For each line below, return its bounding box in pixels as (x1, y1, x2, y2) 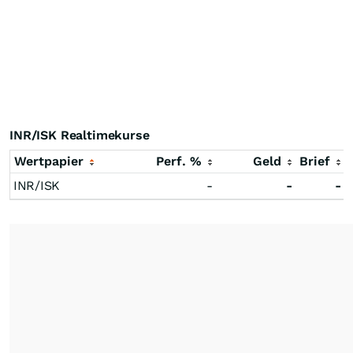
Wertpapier (14, 154, 87, 169)
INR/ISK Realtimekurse (9, 128, 150, 143)
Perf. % (156, 154, 206, 169)
